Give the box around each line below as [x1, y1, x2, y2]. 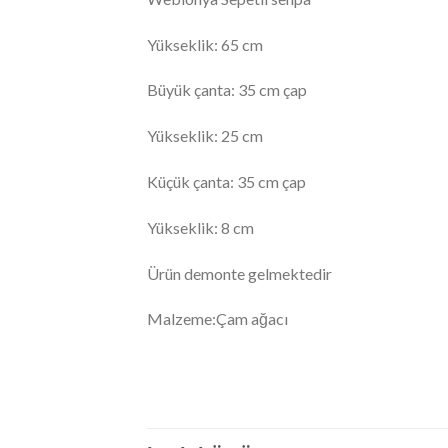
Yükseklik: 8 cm [147, 217, 254, 237]
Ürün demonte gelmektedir [147, 263, 332, 283]
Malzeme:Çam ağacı [147, 309, 288, 329]
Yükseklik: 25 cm [147, 126, 263, 146]
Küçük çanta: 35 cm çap [147, 172, 306, 192]
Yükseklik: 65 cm [147, 34, 263, 54]
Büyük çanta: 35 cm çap [147, 80, 307, 100]
